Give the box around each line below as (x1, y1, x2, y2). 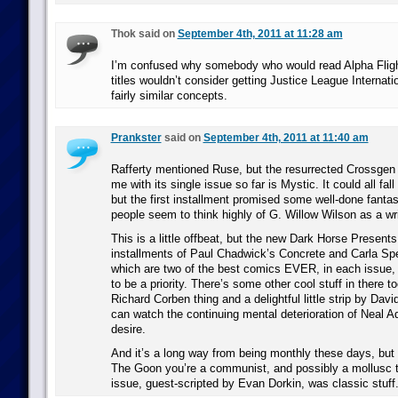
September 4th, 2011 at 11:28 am (177, 28, 343, 40)
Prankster (110, 131, 162, 144)
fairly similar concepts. (110, 89, 227, 102)
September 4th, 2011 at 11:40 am (203, 131, 369, 144)
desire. (110, 322, 146, 336)
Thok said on (110, 28, 178, 40)
